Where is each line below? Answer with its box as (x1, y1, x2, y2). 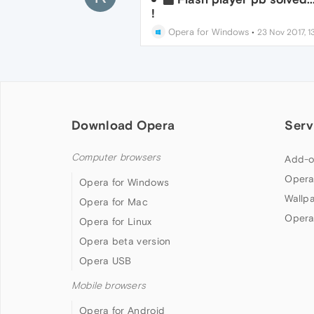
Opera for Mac (79, 196, 148, 207)
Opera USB (79, 255, 132, 266)
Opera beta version (79, 235, 171, 247)
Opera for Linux (79, 216, 152, 227)
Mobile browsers (71, 280, 146, 292)
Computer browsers (71, 151, 161, 163)
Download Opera (71, 118, 175, 132)
